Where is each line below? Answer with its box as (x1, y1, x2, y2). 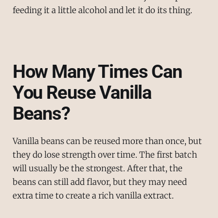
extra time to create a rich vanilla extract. (12, 190, 174, 201)
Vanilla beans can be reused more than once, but (12, 135, 202, 146)
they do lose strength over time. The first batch (12, 149, 197, 160)
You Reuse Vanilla (12, 82, 152, 104)
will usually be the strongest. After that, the (12, 163, 182, 174)
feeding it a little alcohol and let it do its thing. (12, 4, 192, 16)
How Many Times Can (12, 61, 182, 83)
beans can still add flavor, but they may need (12, 176, 187, 187)
